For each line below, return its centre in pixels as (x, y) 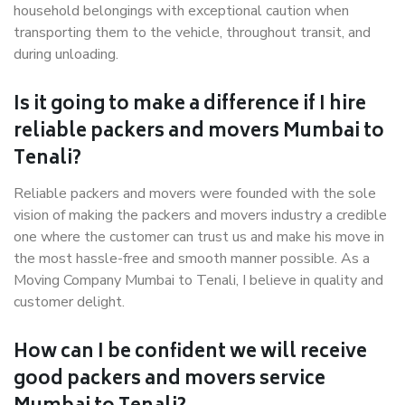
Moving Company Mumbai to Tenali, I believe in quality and (198, 280)
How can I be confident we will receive (190, 353)
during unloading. (66, 54)
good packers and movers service (170, 380)
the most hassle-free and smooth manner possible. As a (192, 259)
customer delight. (69, 302)
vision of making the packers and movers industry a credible (200, 215)
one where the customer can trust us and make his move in (199, 237)
